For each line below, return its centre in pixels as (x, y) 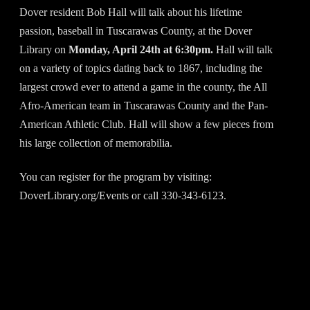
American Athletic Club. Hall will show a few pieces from (146, 124)
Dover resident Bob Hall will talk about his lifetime (131, 12)
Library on (44, 49)
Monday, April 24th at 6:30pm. (142, 49)
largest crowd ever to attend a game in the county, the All (143, 86)
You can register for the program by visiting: (116, 176)
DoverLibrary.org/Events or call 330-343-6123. (123, 195)
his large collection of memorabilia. (96, 143)
